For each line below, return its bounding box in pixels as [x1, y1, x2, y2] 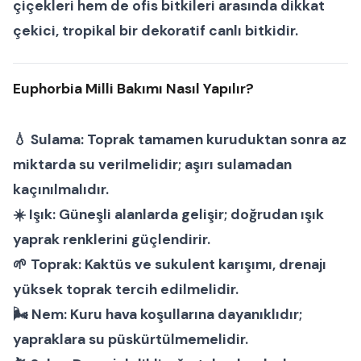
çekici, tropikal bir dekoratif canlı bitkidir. [13, 22, 298, 40]
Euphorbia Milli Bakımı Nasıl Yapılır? [13, 80, 254, 98]
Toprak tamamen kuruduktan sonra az [84, 131, 346, 149]
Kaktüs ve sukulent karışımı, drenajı [81, 255, 326, 274]
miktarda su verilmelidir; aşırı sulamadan [13, 156, 292, 174]
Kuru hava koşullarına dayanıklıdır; [67, 305, 302, 324]
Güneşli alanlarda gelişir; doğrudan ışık [56, 205, 324, 224]
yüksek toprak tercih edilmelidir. [13, 280, 239, 299]
